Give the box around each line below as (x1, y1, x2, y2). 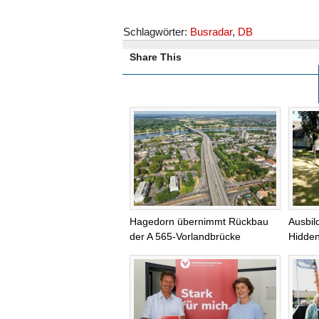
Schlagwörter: (123, 26, 190, 38)
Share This (130, 51, 182, 63)
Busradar (190, 26, 232, 38)
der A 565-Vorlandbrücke (130, 230, 241, 242)
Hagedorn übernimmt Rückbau (130, 215, 268, 227)
